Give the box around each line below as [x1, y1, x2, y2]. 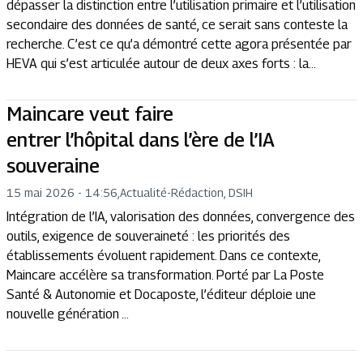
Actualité [120, 186, 167, 199]
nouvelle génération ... [6, 306, 129, 322]
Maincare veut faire [6, 102, 173, 125]
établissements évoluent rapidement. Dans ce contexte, [6, 248, 320, 263]
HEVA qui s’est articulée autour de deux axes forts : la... [6, 56, 316, 71]
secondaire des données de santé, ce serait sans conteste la [6, 17, 348, 32]
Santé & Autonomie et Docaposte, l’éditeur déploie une [6, 287, 316, 302]
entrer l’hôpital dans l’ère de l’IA [6, 128, 275, 151]
